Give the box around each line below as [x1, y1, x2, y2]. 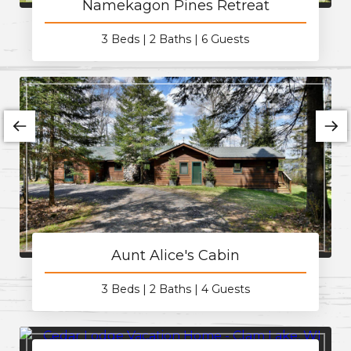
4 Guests [201, 281, 250, 296]
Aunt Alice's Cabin [111, 246, 240, 264]
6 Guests [201, 31, 249, 46]
